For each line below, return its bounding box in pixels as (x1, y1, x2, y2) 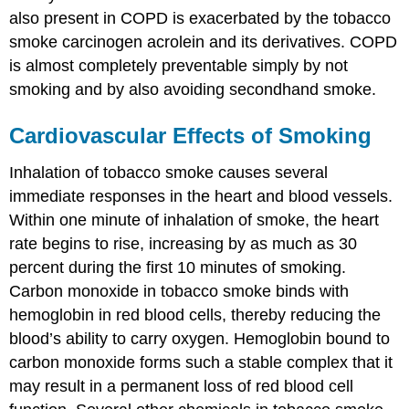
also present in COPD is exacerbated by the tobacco (9, 8, 392, 27)
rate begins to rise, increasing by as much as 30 (9, 234, 358, 253)
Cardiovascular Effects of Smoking (9, 122, 372, 148)
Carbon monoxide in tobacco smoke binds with (9, 281, 350, 300)
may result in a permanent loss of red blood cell (9, 376, 354, 395)
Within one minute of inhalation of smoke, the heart (9, 210, 380, 229)
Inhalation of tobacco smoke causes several (9, 163, 329, 182)
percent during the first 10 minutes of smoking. (9, 257, 347, 277)
